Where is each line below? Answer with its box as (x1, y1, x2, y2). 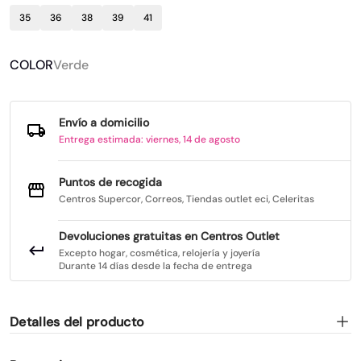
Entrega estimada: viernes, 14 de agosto (59, 133, 240, 147)
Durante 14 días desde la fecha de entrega (59, 259, 252, 272)
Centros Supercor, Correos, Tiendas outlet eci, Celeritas (59, 193, 314, 206)
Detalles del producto (10, 313, 145, 330)
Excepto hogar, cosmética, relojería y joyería (59, 246, 260, 259)
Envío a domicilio (59, 115, 149, 131)
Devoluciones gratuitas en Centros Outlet (59, 228, 280, 243)
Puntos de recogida (59, 175, 162, 190)
